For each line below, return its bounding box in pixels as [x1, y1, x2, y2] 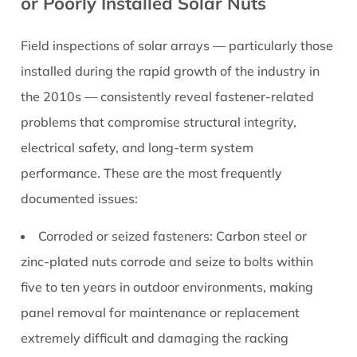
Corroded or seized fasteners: [38, 228, 214, 245]
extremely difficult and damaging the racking [21, 330, 289, 347]
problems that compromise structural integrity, [21, 114, 297, 131]
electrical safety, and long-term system [21, 139, 254, 156]
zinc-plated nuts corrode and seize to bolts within [21, 253, 314, 270]
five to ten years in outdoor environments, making [21, 279, 314, 296]
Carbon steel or [213, 228, 308, 245]
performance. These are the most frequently [21, 165, 283, 182]
